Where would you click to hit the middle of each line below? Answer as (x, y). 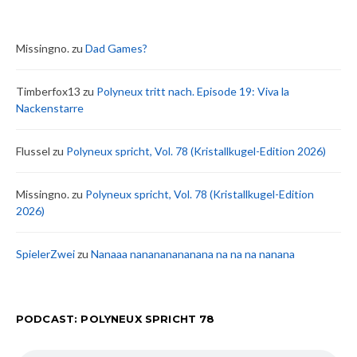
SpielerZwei (45, 254)
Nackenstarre (50, 108)
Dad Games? (116, 48)
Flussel (33, 151)
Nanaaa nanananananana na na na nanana (193, 254)
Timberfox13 (48, 91)
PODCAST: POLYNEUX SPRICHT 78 (116, 319)
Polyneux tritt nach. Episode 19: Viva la (193, 91)
